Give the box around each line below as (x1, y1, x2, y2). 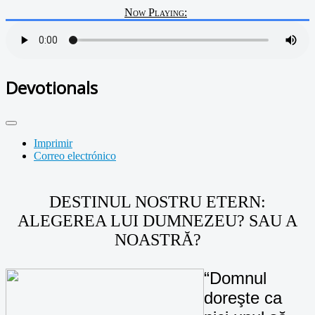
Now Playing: (124, 6, 187, 18)
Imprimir (34, 136, 72, 149)
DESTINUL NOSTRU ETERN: (49, 192, 266, 211)
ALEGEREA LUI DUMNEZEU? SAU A (18, 211, 297, 230)
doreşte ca (204, 288, 282, 307)
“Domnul (204, 268, 266, 288)
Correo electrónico (34, 149, 116, 162)
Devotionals (6, 75, 98, 99)
